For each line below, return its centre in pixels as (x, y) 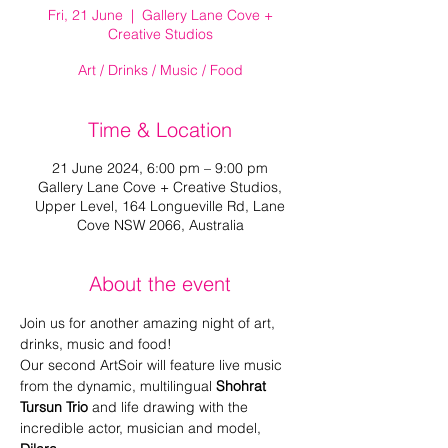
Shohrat (243, 386)
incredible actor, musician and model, (142, 428)
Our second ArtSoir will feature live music (153, 365)
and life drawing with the (170, 407)
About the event (160, 283)
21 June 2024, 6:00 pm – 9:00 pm (160, 168)
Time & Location (160, 129)
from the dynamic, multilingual (118, 386)
